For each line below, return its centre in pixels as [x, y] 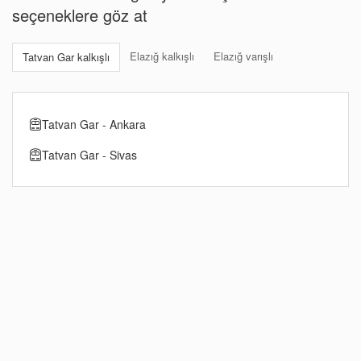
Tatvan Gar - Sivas [89, 154]
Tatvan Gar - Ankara [94, 124]
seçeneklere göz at [80, 15]
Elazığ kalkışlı [162, 56]
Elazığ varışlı [243, 56]
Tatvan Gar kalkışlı [66, 56]
